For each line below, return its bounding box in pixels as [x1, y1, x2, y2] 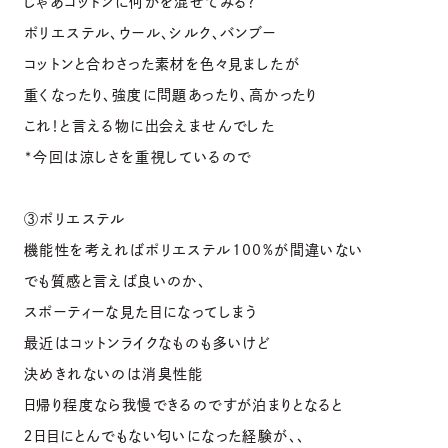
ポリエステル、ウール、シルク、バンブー [24, 25, 277, 40]
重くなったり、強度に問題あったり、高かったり [24, 87, 318, 102]
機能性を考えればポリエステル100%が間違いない [24, 242, 364, 257]
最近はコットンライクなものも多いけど [24, 335, 271, 350]
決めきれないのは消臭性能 [24, 366, 204, 381]
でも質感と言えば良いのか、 [24, 273, 207, 288]
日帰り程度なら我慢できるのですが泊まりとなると [24, 397, 344, 412]
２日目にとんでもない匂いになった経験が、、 [24, 428, 306, 443]
